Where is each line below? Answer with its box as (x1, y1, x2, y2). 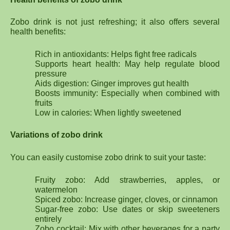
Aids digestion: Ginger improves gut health (35, 79, 189, 88)
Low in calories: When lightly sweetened (35, 108, 181, 117)
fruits (35, 98, 52, 107)
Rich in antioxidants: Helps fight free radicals (35, 49, 197, 59)
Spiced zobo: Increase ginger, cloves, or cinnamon (35, 195, 218, 204)
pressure (35, 69, 67, 78)
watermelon (35, 185, 78, 194)
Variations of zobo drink (10, 130, 103, 140)
